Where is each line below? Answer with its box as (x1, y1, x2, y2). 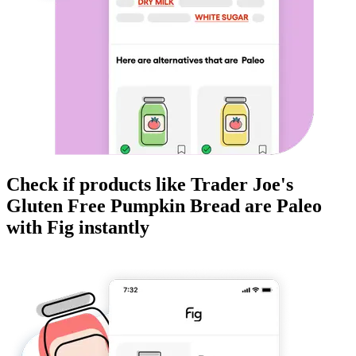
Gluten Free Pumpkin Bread (6, 195, 240, 217)
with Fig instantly (6, 217, 149, 238)
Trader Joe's (191, 174, 293, 195)
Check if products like (6, 174, 191, 195)
